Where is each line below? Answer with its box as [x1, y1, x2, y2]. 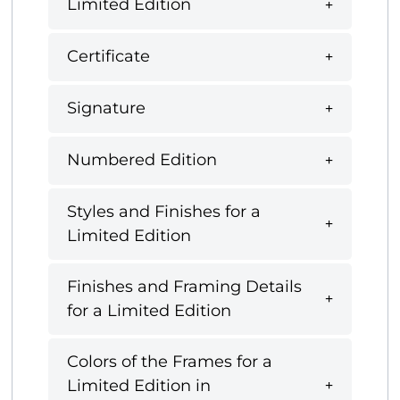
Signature [67, 98, 146, 119]
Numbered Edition [67, 150, 217, 171]
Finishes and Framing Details [67, 276, 302, 296]
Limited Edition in [67, 375, 211, 396]
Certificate [67, 46, 150, 67]
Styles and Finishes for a [67, 201, 261, 221]
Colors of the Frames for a [67, 351, 272, 371]
